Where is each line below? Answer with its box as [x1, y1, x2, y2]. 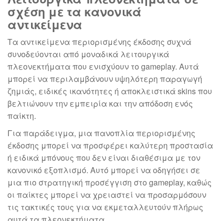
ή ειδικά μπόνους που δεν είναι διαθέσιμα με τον [7, 152, 200, 164]
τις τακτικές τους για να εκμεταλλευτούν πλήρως [7, 201, 203, 213]
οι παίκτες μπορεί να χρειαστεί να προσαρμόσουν [7, 189, 206, 201]
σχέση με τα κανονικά [7, 3, 142, 20]
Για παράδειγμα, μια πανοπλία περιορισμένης [7, 127, 195, 139]
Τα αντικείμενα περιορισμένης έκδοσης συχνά [7, 36, 191, 48]
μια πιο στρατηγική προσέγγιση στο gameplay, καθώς [7, 177, 212, 188]
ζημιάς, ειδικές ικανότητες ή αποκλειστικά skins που [7, 85, 212, 97]
